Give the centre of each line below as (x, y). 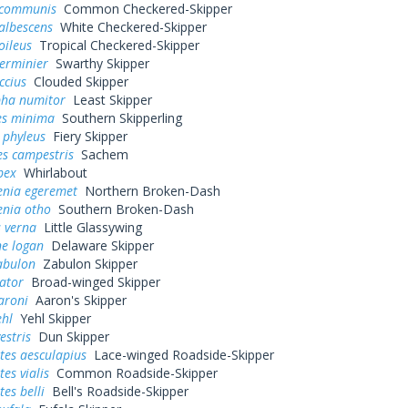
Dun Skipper (70, 337)
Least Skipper (108, 100)
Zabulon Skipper (86, 264)
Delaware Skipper (98, 245)
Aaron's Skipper (77, 300)
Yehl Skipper (51, 318)
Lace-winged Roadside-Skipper (180, 355)
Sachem (101, 154)
